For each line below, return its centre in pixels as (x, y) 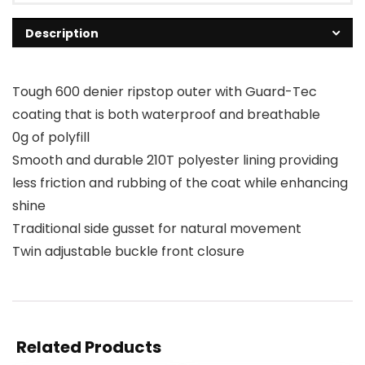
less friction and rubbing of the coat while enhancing (180, 183)
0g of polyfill (51, 138)
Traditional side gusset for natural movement (157, 229)
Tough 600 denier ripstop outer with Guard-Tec (165, 92)
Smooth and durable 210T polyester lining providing (175, 161)
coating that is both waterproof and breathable (166, 115)
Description (62, 34)
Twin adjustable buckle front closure (128, 252)
